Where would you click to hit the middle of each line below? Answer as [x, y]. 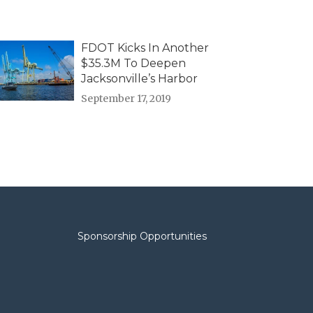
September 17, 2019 [126, 99]
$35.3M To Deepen [133, 64]
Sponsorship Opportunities [142, 236]
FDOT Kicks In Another [145, 48]
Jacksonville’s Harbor [139, 79]
